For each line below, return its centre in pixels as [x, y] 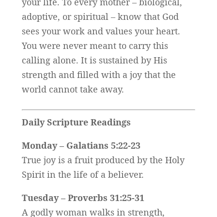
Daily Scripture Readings [76, 122]
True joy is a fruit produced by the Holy [103, 160]
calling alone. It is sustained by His [94, 60]
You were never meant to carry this [95, 46]
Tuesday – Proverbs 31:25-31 [83, 198]
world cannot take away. [73, 89]
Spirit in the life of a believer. [83, 175]
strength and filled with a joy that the [99, 75]
